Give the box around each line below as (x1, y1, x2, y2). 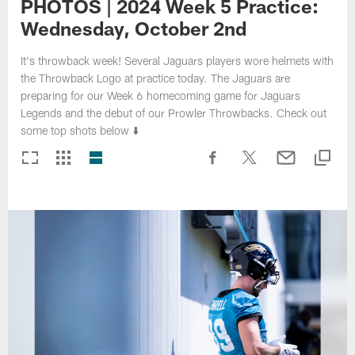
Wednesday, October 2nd (21, 17, 247, 40)
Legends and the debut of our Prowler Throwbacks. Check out (21, 106, 327, 120)
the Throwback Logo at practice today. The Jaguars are (21, 71, 291, 86)
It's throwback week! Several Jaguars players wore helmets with (21, 54, 334, 68)
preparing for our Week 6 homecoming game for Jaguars (21, 89, 301, 103)
